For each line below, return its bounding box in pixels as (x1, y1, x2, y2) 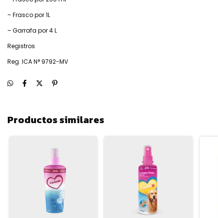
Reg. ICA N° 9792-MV (7, 57, 68, 66)
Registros (7, 41, 35, 50)
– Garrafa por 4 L (7, 26, 57, 35)
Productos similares (7, 112, 104, 127)
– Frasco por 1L (7, 10, 50, 19)
